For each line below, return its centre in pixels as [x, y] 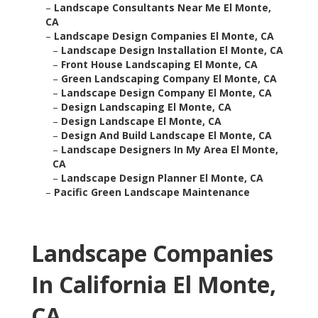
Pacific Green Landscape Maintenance [152, 192]
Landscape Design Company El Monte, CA [166, 93]
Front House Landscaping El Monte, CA [159, 65]
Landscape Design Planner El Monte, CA [162, 178]
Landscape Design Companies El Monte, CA [164, 36]
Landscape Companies [152, 253]
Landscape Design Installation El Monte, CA [172, 50]
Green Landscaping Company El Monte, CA [169, 79]
